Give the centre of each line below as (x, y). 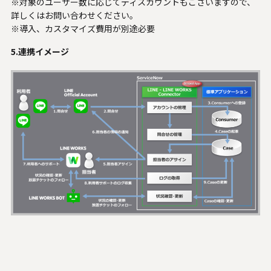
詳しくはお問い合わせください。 (74, 15)
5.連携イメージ (40, 51)
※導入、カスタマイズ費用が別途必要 (83, 28)
